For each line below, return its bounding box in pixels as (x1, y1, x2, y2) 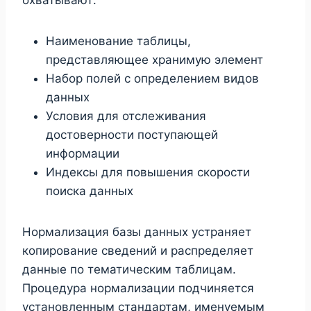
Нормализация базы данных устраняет (22, 224, 251, 239)
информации (46, 146, 119, 160)
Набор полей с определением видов (46, 71, 259, 85)
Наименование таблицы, (46, 33, 191, 48)
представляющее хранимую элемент (46, 52, 263, 67)
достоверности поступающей (46, 127, 218, 142)
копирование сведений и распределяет (22, 243, 253, 258)
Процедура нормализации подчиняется (22, 280, 254, 295)
